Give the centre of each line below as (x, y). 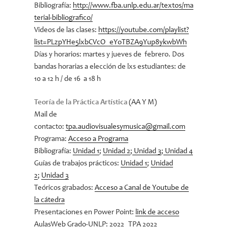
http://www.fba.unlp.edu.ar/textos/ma (133, 6)
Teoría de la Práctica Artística (81, 103)
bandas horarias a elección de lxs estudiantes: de (110, 67)
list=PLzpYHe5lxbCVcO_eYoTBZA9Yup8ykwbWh (111, 42)
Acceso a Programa (98, 139)
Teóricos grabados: (65, 188)
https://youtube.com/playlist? (144, 30)
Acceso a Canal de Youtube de (142, 188)
